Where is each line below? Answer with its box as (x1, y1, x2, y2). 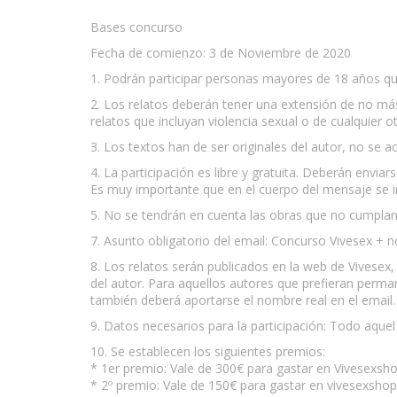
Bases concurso (90, 18, 183, 35)
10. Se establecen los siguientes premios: (90, 342, 325, 360)
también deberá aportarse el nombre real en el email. (90, 291, 395, 308)
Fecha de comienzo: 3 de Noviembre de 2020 (90, 43, 351, 61)
